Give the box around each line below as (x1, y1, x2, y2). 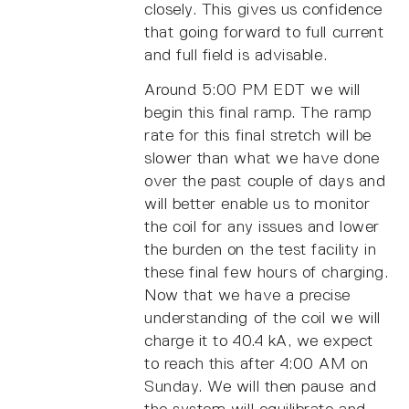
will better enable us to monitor (144, 194, 371, 214)
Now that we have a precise (144, 286, 351, 305)
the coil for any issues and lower (144, 217, 380, 236)
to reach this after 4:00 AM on (144, 354, 369, 373)
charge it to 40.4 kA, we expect (144, 331, 373, 351)
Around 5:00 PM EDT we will (144, 80, 362, 100)
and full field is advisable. (144, 45, 328, 64)
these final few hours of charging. (144, 263, 389, 282)
